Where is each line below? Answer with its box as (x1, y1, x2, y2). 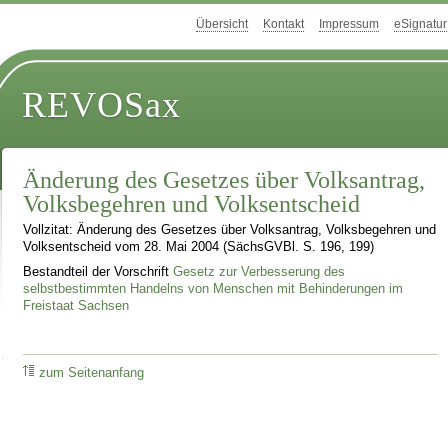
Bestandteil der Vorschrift (23, 264, 174, 279)
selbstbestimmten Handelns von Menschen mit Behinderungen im (23, 281, 404, 296)
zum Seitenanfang (39, 365, 145, 380)
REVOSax (22, 85, 182, 126)
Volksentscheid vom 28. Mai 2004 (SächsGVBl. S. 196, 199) (23, 240, 375, 255)
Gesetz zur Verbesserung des (173, 264, 346, 279)
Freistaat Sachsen (23, 298, 130, 313)
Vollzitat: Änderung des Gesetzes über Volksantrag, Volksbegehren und (23, 223, 437, 238)
